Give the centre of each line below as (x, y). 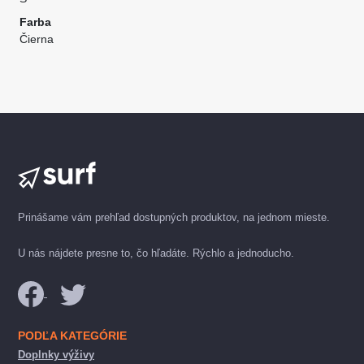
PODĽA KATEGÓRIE (72, 336)
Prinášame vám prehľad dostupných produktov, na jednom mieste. (174, 217)
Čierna (37, 39)
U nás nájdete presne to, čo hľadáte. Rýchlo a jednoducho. (156, 253)
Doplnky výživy (56, 355)
